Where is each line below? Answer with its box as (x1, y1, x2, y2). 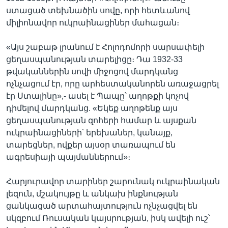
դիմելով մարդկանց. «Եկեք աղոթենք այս (6, 103, 178, 112)
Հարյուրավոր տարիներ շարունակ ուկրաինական (6, 177, 220, 186)
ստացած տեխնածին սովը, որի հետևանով (6, 6, 190, 15)
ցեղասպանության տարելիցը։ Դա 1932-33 (6, 54, 183, 64)
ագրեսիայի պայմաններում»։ (6, 152, 130, 161)
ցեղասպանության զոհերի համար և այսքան (6, 116, 196, 125)
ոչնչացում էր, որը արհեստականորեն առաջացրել (6, 79, 219, 88)
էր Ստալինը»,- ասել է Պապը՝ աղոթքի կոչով (6, 91, 189, 100)
